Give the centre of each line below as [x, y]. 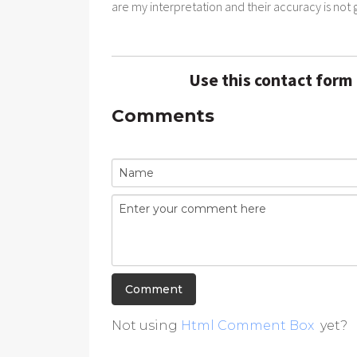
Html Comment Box [247, 325]
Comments [163, 115]
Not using [146, 325]
